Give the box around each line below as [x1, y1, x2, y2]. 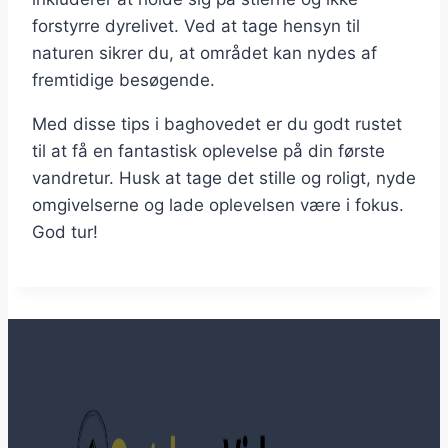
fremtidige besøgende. [32, 70, 215, 91]
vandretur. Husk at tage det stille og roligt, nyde [32, 168, 416, 189]
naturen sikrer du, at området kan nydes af [32, 43, 377, 64]
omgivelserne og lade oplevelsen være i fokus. [32, 195, 404, 216]
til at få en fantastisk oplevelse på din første [32, 141, 385, 162]
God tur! [32, 222, 98, 243]
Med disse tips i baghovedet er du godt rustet [32, 114, 402, 135]
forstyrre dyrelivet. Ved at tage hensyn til [32, 16, 360, 37]
